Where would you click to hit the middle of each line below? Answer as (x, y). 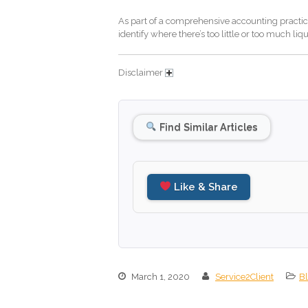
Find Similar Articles (208, 126)
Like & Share (205, 187)
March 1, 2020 (159, 276)
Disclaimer (142, 72)
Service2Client (244, 276)
